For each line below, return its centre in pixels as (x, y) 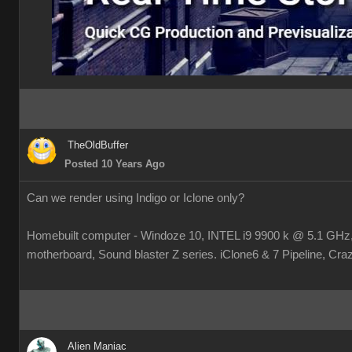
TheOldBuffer (98, 145)
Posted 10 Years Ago (115, 164)
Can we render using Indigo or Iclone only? (136, 198)
